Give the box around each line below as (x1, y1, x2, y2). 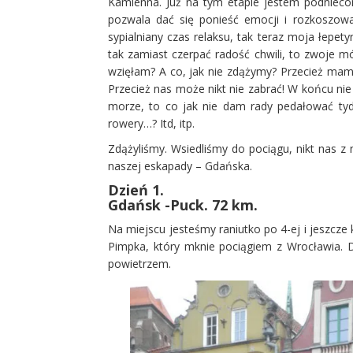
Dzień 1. (108, 180, 164, 199)
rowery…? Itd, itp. (108, 116, 195, 131)
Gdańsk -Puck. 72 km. (108, 195, 258, 214)
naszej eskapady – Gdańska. (108, 158, 252, 173)
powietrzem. (108, 256, 171, 271)
